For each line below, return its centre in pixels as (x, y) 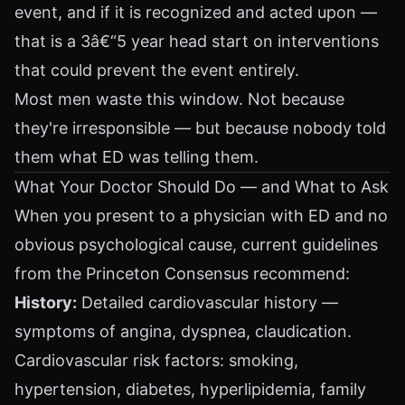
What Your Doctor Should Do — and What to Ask (202, 187)
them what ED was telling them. (137, 157)
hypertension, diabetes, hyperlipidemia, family (190, 389)
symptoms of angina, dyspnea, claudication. (183, 331)
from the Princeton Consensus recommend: (182, 273)
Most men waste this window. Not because (179, 99)
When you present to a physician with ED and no (201, 216)
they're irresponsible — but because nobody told (200, 128)
